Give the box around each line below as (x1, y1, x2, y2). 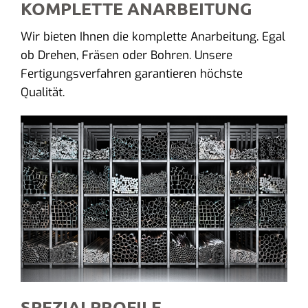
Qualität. (20, 84, 65, 100)
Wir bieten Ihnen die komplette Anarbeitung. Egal (20, 28, 285, 45)
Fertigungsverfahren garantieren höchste (20, 65, 243, 82)
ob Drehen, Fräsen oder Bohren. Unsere (20, 47, 232, 63)
